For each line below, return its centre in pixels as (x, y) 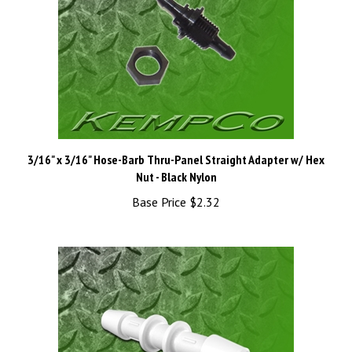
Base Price (159, 185)
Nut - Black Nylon (176, 159)
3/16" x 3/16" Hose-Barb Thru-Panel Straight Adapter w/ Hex (176, 142)
